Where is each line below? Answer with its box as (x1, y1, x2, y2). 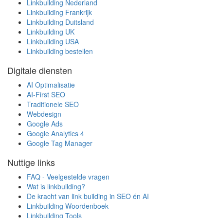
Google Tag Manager (27, 138, 92, 148)
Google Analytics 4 (27, 128, 84, 138)
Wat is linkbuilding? (27, 181, 85, 191)
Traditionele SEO (27, 99, 79, 109)
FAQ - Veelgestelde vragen (27, 171, 109, 182)
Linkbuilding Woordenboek (27, 200, 109, 211)
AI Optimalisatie (27, 79, 75, 90)
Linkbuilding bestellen (27, 46, 93, 56)
